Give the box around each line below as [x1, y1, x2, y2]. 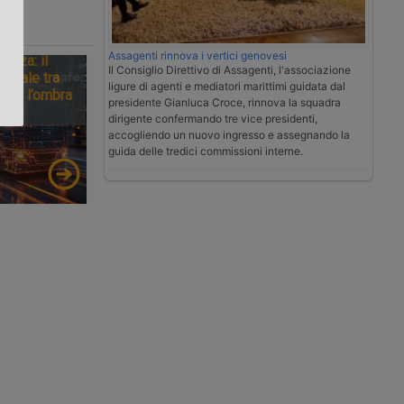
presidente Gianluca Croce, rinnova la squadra [108, 96, 341, 110]
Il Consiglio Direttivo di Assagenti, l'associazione [108, 63, 351, 78]
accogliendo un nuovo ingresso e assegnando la [108, 128, 350, 142]
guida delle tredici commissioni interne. [108, 144, 303, 159]
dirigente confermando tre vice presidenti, [108, 112, 317, 126]
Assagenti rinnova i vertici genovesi [108, 49, 287, 63]
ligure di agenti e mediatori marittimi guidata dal [108, 79, 345, 94]
